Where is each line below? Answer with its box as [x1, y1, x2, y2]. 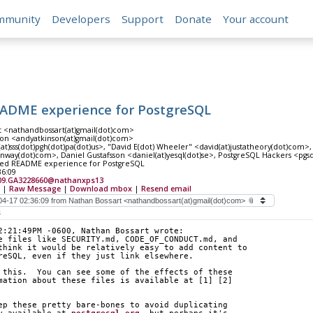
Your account [223, 12, 289, 27]
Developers [52, 12, 111, 27]
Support [122, 12, 164, 27]
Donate [175, 12, 212, 27]
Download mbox [69, 184, 132, 194]
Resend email [140, 184, 191, 194]
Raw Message [8, 184, 61, 194]
